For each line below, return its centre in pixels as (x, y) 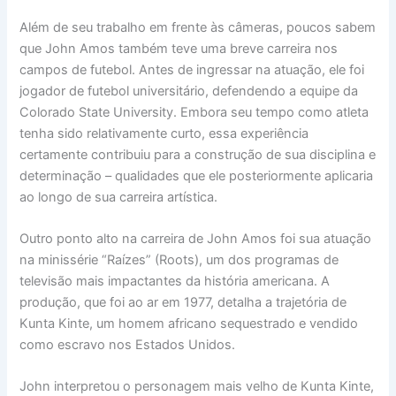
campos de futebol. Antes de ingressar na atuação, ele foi (192, 69)
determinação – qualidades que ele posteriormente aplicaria (197, 175)
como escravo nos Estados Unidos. (128, 344)
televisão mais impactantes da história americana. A (175, 281)
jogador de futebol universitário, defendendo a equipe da (189, 91)
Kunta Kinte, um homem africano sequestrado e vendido (189, 323)
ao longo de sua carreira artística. (119, 197)
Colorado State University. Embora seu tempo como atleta (194, 112)
